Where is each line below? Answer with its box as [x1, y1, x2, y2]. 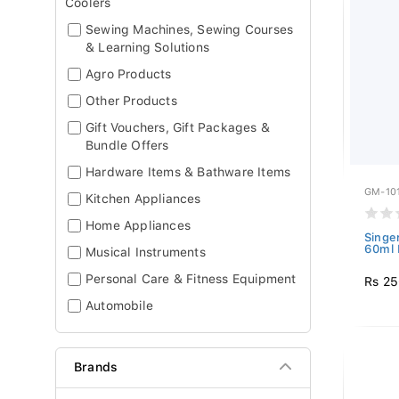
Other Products [85, 94, 177, 108]
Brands [74, 360, 118, 374]
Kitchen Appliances [85, 191, 201, 206]
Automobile [85, 298, 153, 313]
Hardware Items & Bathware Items [85, 165, 291, 179]
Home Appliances [85, 218, 191, 232]
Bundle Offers [85, 138, 169, 152]
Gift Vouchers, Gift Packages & [85, 120, 270, 134]
